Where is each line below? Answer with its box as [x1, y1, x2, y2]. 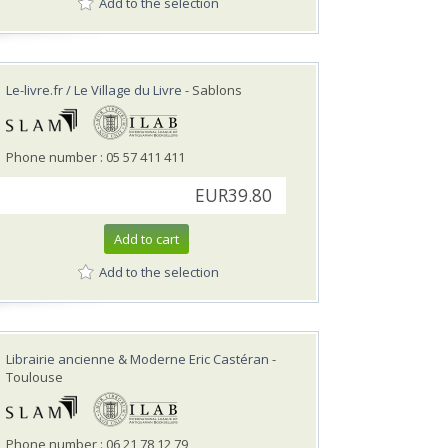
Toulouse [6, 368, 63, 387]
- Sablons [182, 81, 242, 100]
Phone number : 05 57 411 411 [6, 148, 185, 167]
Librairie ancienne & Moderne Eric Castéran [6, 350, 269, 369]
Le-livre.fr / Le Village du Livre [6, 81, 182, 100]
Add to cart [114, 230, 179, 249]
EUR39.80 [195, 184, 272, 208]
